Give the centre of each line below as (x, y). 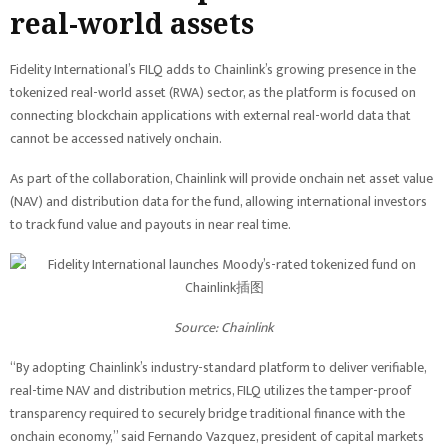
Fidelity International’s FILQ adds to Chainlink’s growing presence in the (213, 69)
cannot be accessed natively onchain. (116, 138)
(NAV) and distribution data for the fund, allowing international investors (218, 201)
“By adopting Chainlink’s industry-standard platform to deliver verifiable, (218, 367)
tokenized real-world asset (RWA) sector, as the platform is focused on (213, 92)
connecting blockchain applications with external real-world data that (210, 115)
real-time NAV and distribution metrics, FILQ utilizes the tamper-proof (210, 390)
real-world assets (132, 23)
